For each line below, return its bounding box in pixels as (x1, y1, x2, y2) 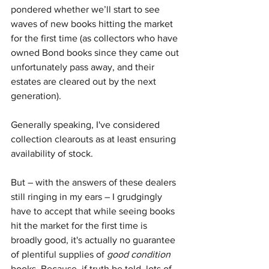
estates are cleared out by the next (11, 76, 159, 87)
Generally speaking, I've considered (11, 119, 162, 130)
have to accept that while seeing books (11, 206, 177, 217)
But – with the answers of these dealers (11, 177, 178, 188)
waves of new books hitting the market (11, 19, 175, 29)
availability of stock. (11, 148, 93, 159)
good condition (107, 249, 171, 260)
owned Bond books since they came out (11, 47, 181, 58)
